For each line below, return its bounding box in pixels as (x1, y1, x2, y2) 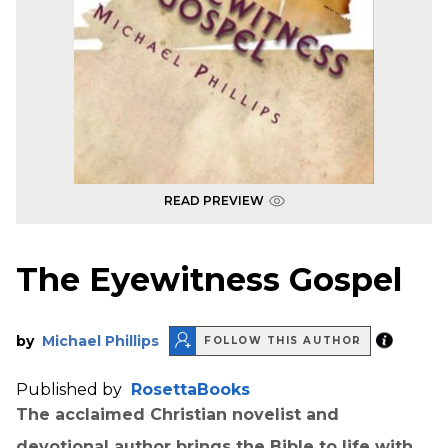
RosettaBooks (131, 379, 250, 399)
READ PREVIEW (163, 193, 264, 208)
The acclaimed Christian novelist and (16, 404, 339, 424)
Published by (16, 379, 126, 399)
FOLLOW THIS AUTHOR (204, 334, 362, 348)
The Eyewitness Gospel (16, 260, 402, 300)
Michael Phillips (42, 331, 159, 350)
